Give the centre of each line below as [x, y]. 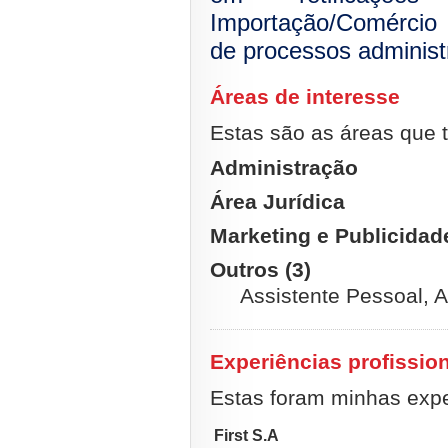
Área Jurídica [277, 201]
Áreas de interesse [305, 96]
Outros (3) [260, 269]
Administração [284, 167]
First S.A [246, 435]
